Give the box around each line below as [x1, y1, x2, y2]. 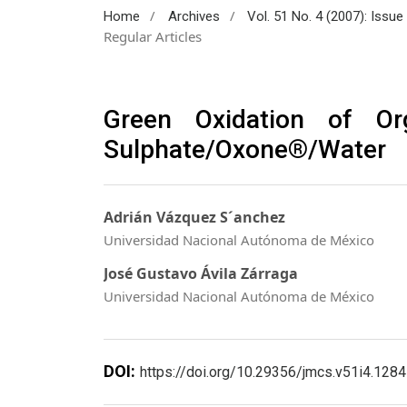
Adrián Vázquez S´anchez [104, 207, 285, 228]
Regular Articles [104, 26, 202, 45]
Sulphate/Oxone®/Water [104, 134, 386, 164]
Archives [167, 7, 220, 25]
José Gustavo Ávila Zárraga [104, 263, 298, 283]
